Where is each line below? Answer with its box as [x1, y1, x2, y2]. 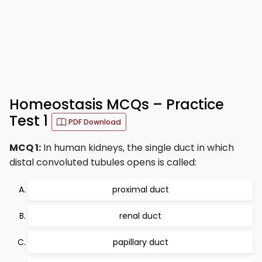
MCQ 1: [9, 141, 41, 154]
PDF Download [68, 117, 121, 127]
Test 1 [9, 111, 51, 131]
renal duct [119, 210, 161, 222]
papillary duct [112, 236, 168, 248]
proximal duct [112, 184, 169, 195]
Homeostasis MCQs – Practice [9, 95, 224, 114]
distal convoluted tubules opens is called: [9, 156, 196, 169]
